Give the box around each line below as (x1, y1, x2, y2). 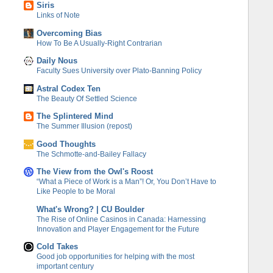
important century (37, 262, 94, 271)
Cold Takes (37, 242, 79, 252)
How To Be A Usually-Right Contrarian (37, 38, 163, 48)
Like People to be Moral (37, 187, 116, 196)
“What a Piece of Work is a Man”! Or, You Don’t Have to (37, 177, 217, 186)
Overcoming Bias (37, 28, 102, 38)
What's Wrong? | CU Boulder (37, 204, 145, 214)
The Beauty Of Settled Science (37, 94, 138, 103)
